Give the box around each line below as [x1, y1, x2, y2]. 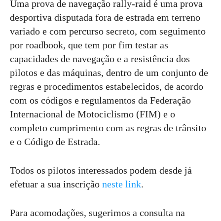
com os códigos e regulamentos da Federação [10, 95, 191, 106]
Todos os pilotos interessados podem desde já [10, 165, 192, 176]
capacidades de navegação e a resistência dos [10, 53, 190, 65]
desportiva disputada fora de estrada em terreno [10, 12, 200, 23]
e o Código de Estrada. [10, 136, 100, 147]
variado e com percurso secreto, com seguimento [10, 26, 206, 37]
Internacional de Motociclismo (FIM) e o [10, 109, 175, 120]
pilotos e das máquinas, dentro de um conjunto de [10, 67, 208, 78]
